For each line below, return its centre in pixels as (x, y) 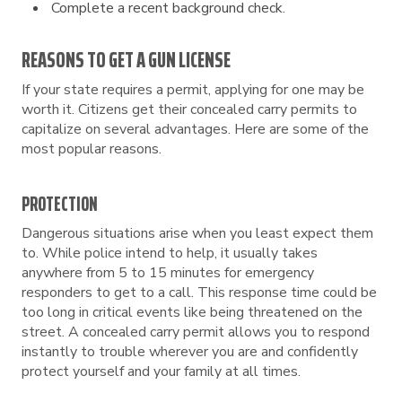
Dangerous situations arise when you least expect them (197, 233)
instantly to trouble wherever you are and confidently (190, 352)
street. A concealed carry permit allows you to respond (196, 332)
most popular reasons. (92, 149)
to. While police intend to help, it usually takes (170, 253)
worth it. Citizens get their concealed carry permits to (189, 109)
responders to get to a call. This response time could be (199, 293)
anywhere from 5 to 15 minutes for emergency (168, 273)
